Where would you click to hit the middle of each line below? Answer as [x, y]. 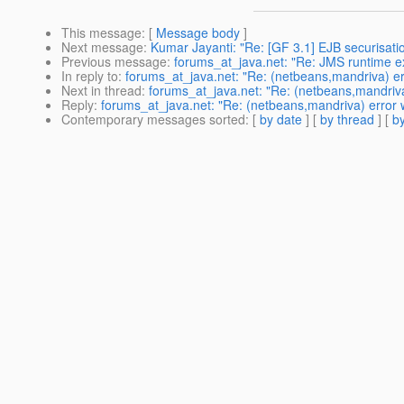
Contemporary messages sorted [153, 119]
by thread [347, 119]
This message [101, 33]
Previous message [114, 62]
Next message [102, 47]
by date [281, 119]
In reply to [90, 76]
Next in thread [101, 91]
